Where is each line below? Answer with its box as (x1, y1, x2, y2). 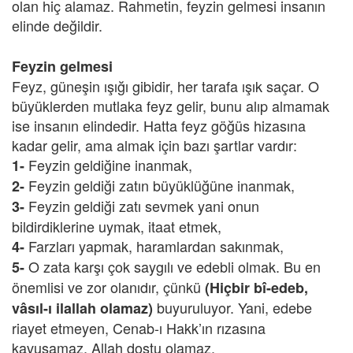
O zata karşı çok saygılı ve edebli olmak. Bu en (24, 256, 321, 277)
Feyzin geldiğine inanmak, (24, 154, 192, 175)
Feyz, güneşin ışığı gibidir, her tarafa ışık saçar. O (12, 76, 319, 96)
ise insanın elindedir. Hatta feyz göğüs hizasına (12, 115, 306, 136)
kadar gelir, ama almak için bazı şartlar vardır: (12, 135, 297, 155)
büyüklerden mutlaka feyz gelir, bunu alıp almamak (12, 95, 329, 116)
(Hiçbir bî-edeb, (205, 277, 308, 298)
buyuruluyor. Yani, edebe (153, 297, 312, 318)
